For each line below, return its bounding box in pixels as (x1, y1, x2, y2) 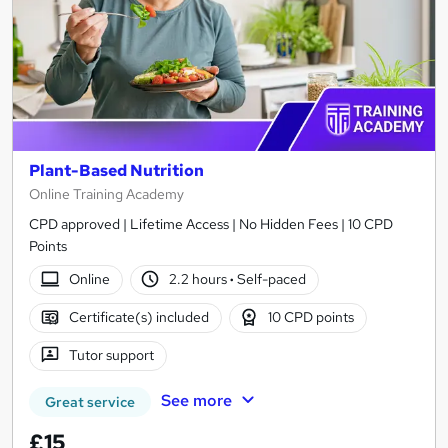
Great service (45, 392, 135, 411)
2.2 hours (169, 270, 231, 289)
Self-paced (234, 270, 307, 289)
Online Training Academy (29, 184, 184, 203)
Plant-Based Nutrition (29, 159, 204, 181)
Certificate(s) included (68, 308, 209, 327)
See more (160, 389, 232, 411)
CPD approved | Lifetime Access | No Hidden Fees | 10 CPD (29, 214, 393, 233)
